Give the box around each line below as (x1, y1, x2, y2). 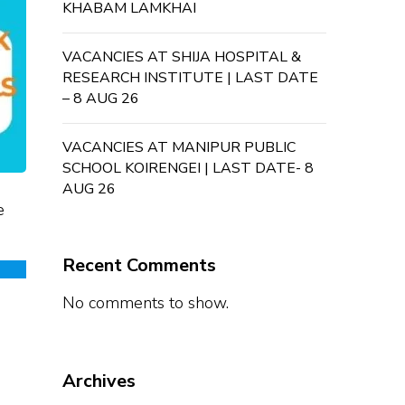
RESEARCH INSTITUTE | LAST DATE (61, 68, 318, 88)
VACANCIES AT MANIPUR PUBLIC (61, 137, 296, 157)
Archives (61, 369, 136, 393)
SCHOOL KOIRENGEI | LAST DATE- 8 (61, 158, 314, 178)
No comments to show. (61, 292, 229, 314)
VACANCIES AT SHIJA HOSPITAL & (61, 47, 301, 67)
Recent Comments (61, 253, 216, 278)
